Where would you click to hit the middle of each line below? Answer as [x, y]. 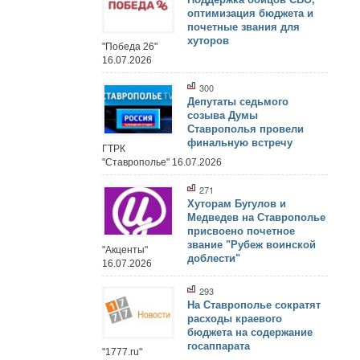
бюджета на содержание [250, 333]
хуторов [208, 41]
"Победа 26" [129, 47]
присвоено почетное [241, 231]
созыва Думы [223, 116]
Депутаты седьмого [238, 102]
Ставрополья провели [245, 129]
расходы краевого [235, 319]
